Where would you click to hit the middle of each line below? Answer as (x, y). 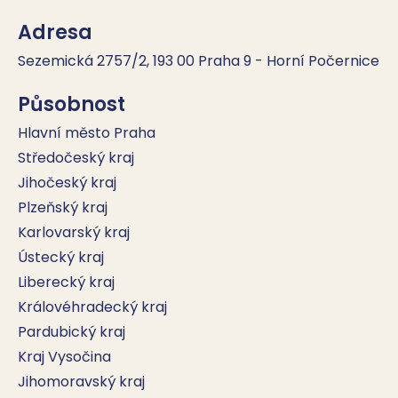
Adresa (55, 32)
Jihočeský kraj (67, 183)
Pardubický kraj (72, 332)
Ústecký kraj (61, 257)
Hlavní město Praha (87, 133)
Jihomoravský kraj (81, 382)
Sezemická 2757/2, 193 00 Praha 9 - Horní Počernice (199, 61)
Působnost (72, 104)
